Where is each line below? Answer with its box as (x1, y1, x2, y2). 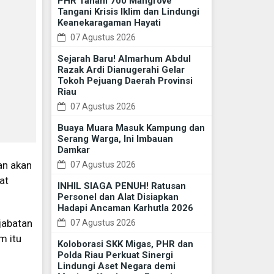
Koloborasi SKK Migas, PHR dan (57, 239, 193, 250)
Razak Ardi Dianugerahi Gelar (57, 64, 185, 76)
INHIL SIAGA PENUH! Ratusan (57, 180, 186, 192)
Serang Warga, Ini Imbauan (57, 133, 173, 145)
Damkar (57, 144, 90, 156)
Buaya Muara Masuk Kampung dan (57, 122, 205, 134)
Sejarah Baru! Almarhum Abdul (57, 53, 191, 65)
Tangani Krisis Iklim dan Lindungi (57, 6, 199, 18)
